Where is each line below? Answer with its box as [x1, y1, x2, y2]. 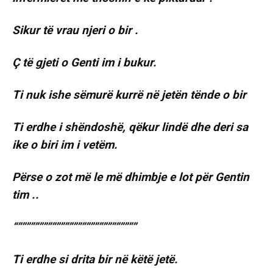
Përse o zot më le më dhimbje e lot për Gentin [12, 170, 249, 185]
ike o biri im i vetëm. [12, 138, 118, 152]
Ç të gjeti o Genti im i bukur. [12, 55, 157, 70]
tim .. [12, 188, 39, 202]
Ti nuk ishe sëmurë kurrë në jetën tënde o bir [12, 88, 246, 102]
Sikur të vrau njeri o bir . [12, 23, 138, 38]
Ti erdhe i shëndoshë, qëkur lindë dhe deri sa [12, 120, 248, 135]
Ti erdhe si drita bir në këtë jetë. [12, 252, 178, 267]
